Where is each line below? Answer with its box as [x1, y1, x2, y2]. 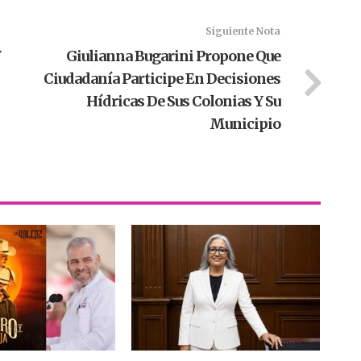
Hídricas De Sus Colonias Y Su [85, 92, 280, 111]
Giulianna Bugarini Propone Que [65, 47, 280, 66]
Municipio [209, 114, 280, 134]
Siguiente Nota [205, 25, 280, 38]
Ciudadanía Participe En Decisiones [43, 69, 280, 89]
